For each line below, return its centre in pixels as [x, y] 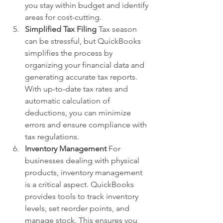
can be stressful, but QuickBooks [84, 41]
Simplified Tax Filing [61, 29]
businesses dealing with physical [83, 161]
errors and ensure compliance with [87, 125]
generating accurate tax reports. [82, 77]
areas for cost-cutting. [63, 17]
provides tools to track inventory [83, 196]
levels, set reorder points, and [78, 208]
